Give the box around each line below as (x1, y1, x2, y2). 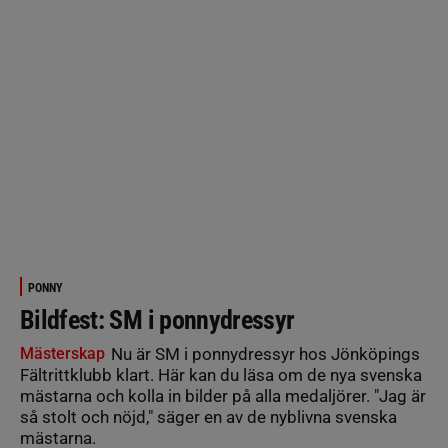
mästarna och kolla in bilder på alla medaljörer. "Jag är (20, 385, 426, 406)
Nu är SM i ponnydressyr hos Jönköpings (107, 343, 420, 364)
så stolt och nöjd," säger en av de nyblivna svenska (20, 406, 397, 427)
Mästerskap (20, 343, 105, 363)
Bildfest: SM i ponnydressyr (20, 304, 295, 335)
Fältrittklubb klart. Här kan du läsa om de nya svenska (20, 364, 422, 385)
